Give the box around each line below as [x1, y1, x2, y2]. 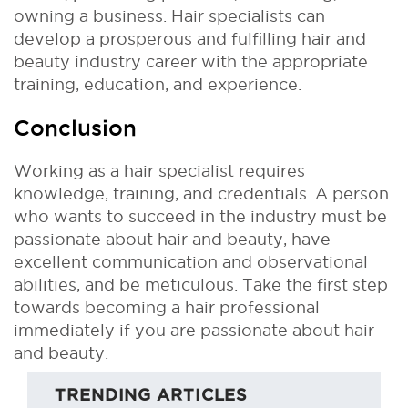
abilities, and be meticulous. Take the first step [14, 275, 388, 293]
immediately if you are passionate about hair [14, 321, 374, 339]
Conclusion [14, 115, 137, 139]
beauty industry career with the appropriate [14, 52, 368, 70]
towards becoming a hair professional [14, 298, 320, 316]
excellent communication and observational [14, 252, 368, 270]
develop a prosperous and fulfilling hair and [14, 29, 366, 47]
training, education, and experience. [14, 75, 301, 93]
